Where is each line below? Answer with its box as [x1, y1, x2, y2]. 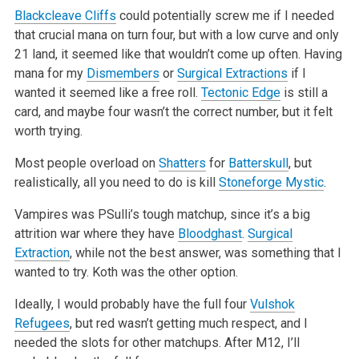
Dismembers [86, 65, 159, 81]
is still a [280, 84, 328, 100]
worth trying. [14, 123, 83, 139]
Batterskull [228, 155, 288, 171]
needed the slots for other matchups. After [14, 334, 252, 350]
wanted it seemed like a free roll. [14, 84, 201, 100]
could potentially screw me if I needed [115, 7, 334, 23]
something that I [247, 244, 341, 260]
